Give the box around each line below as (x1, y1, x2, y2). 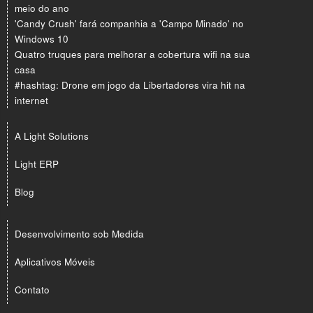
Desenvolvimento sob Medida (15, 227, 144, 241)
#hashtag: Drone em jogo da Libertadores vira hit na (15, 78, 245, 92)
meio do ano (15, 1, 69, 15)
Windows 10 (15, 32, 68, 46)
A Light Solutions (15, 129, 89, 143)
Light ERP (15, 157, 59, 171)
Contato (15, 283, 50, 297)
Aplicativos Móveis (15, 255, 95, 269)
